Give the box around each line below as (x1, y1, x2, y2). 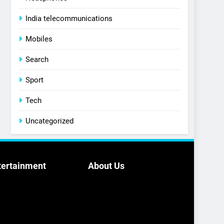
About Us (88, 160, 124, 171)
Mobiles (25, 34, 53, 44)
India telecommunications (25, 14, 113, 23)
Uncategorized (25, 116, 74, 126)
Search (25, 55, 49, 64)
